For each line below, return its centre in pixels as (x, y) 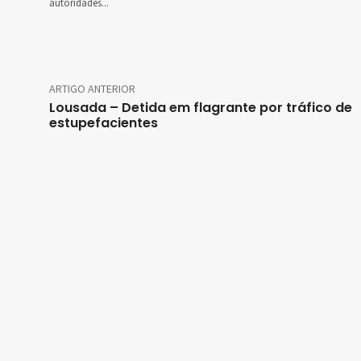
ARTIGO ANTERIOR (92, 89)
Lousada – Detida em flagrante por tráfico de (201, 108)
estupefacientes (104, 123)
